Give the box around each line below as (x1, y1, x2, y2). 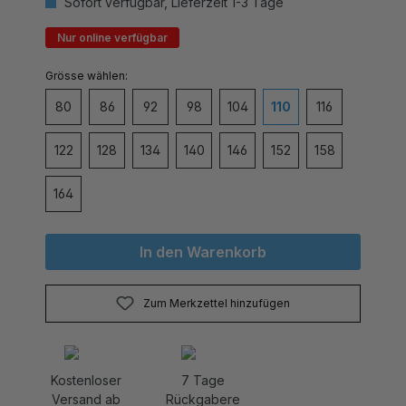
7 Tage (180, 353, 225, 369)
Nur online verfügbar (57, 11, 168, 25)
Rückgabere (165, 372, 240, 388)
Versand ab (51, 372, 121, 388)
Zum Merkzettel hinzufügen (142, 276, 290, 291)
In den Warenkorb (140, 223, 266, 242)
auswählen (83, 48, 143, 63)
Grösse (45, 49, 84, 63)
